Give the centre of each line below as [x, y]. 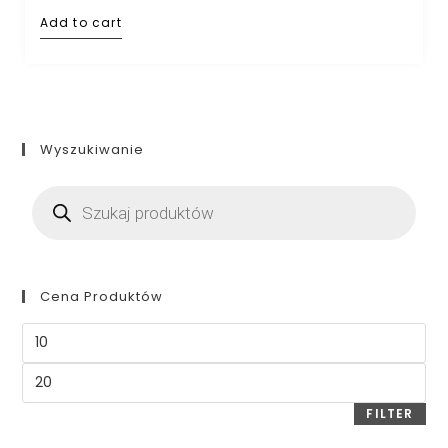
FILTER [390, 413]
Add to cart [80, 23]
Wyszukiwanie [92, 149]
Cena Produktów [102, 296]
